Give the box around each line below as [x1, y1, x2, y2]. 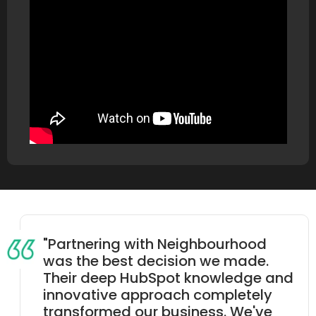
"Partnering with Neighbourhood [43, 234, 267, 255]
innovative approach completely [43, 285, 272, 305]
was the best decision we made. [43, 251, 269, 272]
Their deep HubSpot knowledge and [43, 268, 293, 288]
